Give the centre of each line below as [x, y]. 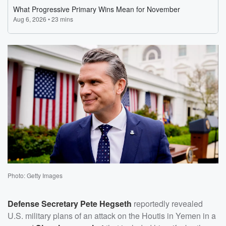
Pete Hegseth [106, 203]
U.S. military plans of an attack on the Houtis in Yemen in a [112, 215]
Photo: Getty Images [35, 175]
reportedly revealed [167, 203]
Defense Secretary [44, 203]
